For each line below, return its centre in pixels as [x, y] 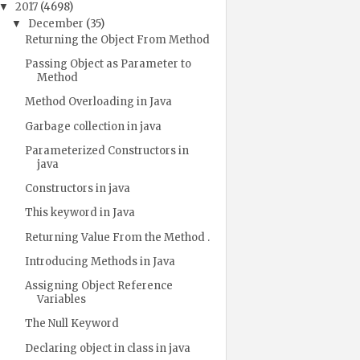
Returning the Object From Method [117, 39]
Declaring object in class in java [107, 348]
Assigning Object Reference [98, 286]
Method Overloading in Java [98, 102]
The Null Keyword [72, 324]
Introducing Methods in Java [100, 261]
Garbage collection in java [93, 126]
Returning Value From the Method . [117, 237]
